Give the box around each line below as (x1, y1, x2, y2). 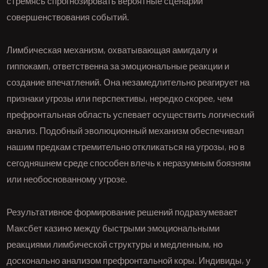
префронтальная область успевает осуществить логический (7, 109, 255, 120)
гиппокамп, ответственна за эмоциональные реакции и (7, 60, 230, 72)
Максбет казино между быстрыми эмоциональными (7, 223, 220, 234)
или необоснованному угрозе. (7, 173, 128, 185)
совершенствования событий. (7, 11, 130, 23)
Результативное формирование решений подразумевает (7, 206, 238, 218)
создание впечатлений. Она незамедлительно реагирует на (7, 77, 250, 88)
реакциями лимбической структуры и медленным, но (7, 239, 223, 250)
